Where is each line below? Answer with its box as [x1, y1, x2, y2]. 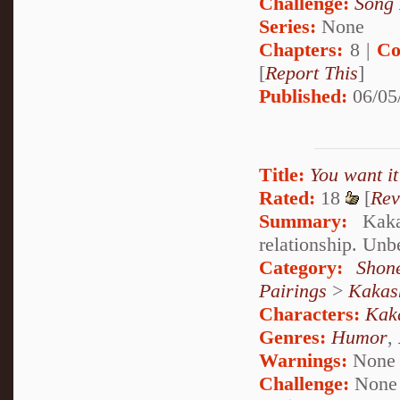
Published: [259, 84, 347, 107]
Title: [259, 163, 304, 187]
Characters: [259, 303, 360, 326]
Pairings [259, 279, 327, 303]
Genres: [259, 326, 331, 349]
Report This [265, 61, 358, 84]
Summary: [259, 210, 347, 233]
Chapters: [259, 37, 343, 61]
